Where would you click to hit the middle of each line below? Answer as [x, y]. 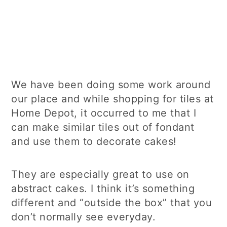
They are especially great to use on [100, 174]
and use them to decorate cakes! [94, 141]
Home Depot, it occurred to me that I [104, 113]
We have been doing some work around [111, 84]
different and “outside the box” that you [112, 202]
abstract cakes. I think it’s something [103, 188]
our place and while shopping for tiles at [112, 99]
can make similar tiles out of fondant [103, 127]
